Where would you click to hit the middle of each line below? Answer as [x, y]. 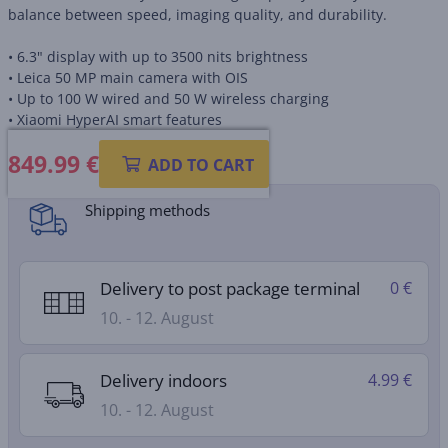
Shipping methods [147, 210]
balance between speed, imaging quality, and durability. [197, 14]
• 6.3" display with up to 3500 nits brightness [158, 56]
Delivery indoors [163, 380]
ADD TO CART [201, 165]
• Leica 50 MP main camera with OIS [128, 77]
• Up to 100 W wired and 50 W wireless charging [168, 98]
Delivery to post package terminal [230, 288]
